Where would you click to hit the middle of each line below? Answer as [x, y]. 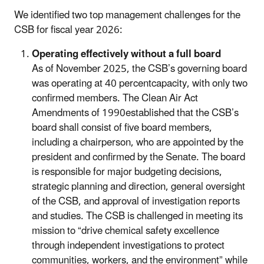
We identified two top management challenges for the [127, 15]
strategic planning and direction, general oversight [138, 187]
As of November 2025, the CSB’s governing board [139, 69]
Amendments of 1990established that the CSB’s [135, 113]
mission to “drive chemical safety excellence [126, 231]
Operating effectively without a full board [126, 54]
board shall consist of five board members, [122, 128]
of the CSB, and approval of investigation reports [136, 201]
